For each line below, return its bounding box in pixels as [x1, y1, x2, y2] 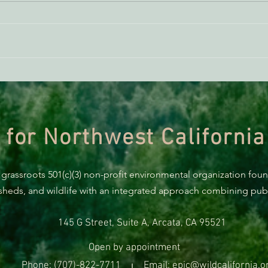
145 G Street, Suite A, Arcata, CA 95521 [58, 217, 226, 230]
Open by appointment [88, 242, 180, 254]
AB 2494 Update [50, 31, 126, 44]
